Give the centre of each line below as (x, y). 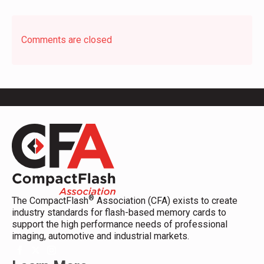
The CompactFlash (50, 200)
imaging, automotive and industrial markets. (100, 236)
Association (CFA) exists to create (166, 200)
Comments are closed (67, 39)
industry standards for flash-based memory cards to (119, 212)
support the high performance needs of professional (120, 224)
